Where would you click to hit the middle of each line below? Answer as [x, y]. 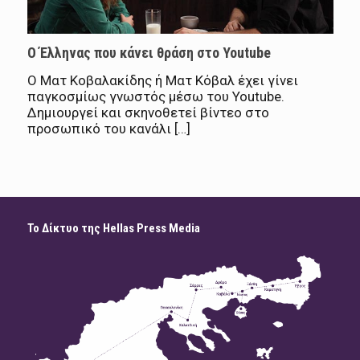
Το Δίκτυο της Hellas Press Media [113, 228]
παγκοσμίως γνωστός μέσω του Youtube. [155, 96]
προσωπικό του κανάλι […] [108, 128]
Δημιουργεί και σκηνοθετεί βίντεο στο [148, 112]
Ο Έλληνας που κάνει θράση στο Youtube [149, 52]
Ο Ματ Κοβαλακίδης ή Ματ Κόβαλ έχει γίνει [162, 80]
